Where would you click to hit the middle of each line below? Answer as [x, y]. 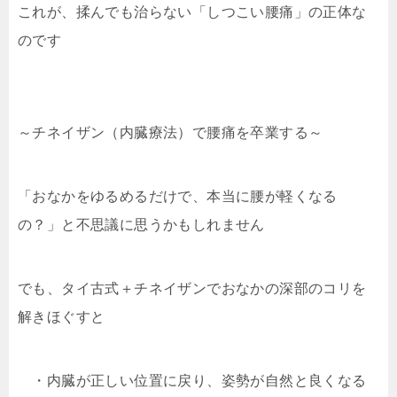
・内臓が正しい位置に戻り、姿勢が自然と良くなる [192, 381]
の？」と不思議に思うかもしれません [141, 225]
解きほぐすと [62, 317]
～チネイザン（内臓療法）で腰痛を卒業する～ [171, 132]
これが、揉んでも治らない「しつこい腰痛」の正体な [192, 12]
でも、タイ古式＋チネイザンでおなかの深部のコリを [192, 288]
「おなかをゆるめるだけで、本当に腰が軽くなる [178, 196]
